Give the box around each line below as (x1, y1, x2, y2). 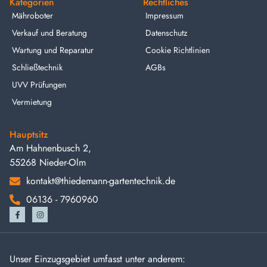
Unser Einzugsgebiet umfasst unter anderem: (10, 252, 185, 266)
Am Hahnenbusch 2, (10, 141, 91, 156)
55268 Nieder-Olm (10, 156, 86, 170)
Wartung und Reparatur (12, 44, 94, 57)
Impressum (145, 10, 184, 22)
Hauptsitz (10, 128, 48, 142)
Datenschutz (145, 27, 187, 39)
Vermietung (12, 96, 52, 108)
